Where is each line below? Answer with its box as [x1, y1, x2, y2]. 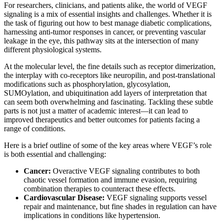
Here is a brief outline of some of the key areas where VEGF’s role [4, 141, 212, 149]
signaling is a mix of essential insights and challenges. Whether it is [4, 9, 212, 18]
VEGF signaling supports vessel [105, 193, 207, 202]
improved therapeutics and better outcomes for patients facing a [4, 115, 200, 124]
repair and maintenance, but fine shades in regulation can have [24, 202, 217, 211]
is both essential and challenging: [4, 149, 106, 158]
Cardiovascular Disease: [24, 193, 105, 202]
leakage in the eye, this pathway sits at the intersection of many [4, 36, 199, 45]
